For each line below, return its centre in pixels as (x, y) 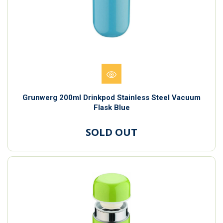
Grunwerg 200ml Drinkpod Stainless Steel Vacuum (111, 97)
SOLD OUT (111, 132)
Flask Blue (111, 107)
